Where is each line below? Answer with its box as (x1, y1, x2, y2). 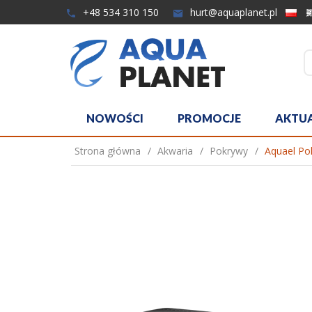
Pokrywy (210, 144, 248, 157)
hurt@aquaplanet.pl (187, 5, 277, 19)
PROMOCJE (178, 111, 241, 125)
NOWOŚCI (86, 111, 143, 125)
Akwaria (157, 144, 193, 157)
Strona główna (75, 144, 141, 157)
